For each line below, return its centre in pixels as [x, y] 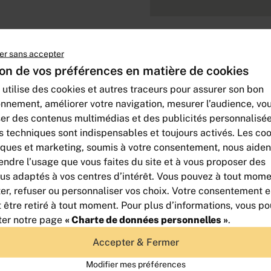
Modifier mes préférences [135, 264]
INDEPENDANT [199, 246]
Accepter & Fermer [135, 242]
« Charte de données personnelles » [146, 220]
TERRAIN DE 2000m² [213, 261]
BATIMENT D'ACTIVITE [217, 232]
